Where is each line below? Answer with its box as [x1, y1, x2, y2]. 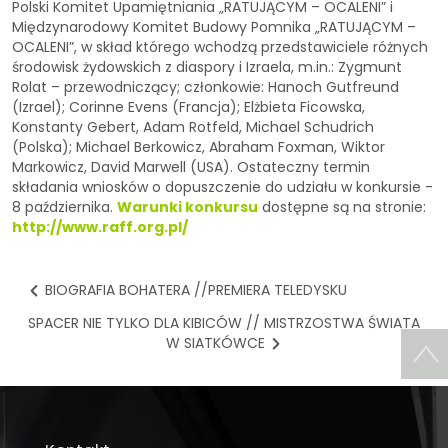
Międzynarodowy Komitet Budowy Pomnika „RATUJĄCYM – [12, 17, 416, 38]
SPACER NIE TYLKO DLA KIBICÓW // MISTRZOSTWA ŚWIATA [28, 313, 420, 334]
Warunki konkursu [117, 197, 258, 218]
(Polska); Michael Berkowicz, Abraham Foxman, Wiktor [12, 137, 385, 158]
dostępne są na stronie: [258, 197, 426, 218]
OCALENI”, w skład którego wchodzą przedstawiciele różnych [12, 37, 428, 58]
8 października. [12, 197, 117, 218]
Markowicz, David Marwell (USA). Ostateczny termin [12, 157, 370, 178]
